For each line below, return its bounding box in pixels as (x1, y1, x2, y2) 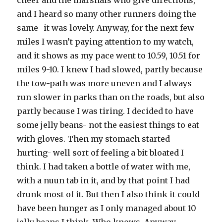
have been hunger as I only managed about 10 (17, 203, 197, 213)
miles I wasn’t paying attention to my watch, (17, 37, 194, 47)
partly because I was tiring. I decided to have (17, 106, 194, 116)
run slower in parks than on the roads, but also (17, 92, 205, 102)
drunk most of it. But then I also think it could (17, 189, 200, 199)
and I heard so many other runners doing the (17, 9, 197, 19)
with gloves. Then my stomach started (17, 134, 170, 144)
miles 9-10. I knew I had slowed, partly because (17, 64, 203, 74)
